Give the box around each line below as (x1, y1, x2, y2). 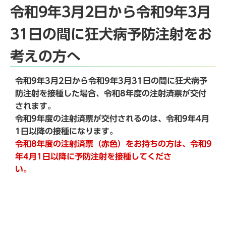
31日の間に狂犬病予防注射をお (10, 27, 212, 41)
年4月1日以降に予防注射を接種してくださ (15, 152, 172, 160)
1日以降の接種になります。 (15, 127, 118, 135)
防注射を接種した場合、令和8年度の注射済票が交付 (15, 89, 206, 97)
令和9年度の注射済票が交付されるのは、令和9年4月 (15, 114, 209, 123)
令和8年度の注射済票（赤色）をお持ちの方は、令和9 (15, 139, 212, 148)
